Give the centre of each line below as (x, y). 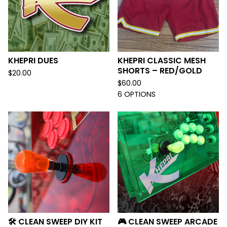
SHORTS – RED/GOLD (160, 71)
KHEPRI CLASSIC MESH (162, 61)
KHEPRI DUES (33, 61)
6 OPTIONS (137, 94)
